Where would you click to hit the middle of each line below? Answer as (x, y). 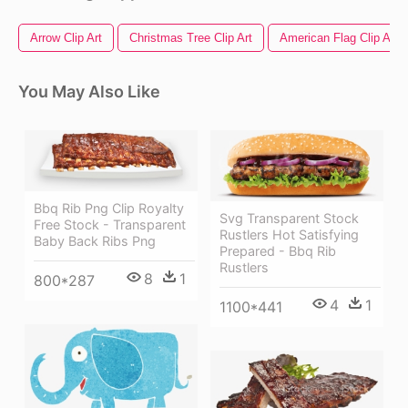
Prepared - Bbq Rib (278, 251)
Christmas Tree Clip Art (191, 38)
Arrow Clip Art (66, 38)
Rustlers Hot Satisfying (289, 235)
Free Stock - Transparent (110, 225)
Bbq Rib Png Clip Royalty (109, 209)
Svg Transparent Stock (289, 219)
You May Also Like (89, 92)
